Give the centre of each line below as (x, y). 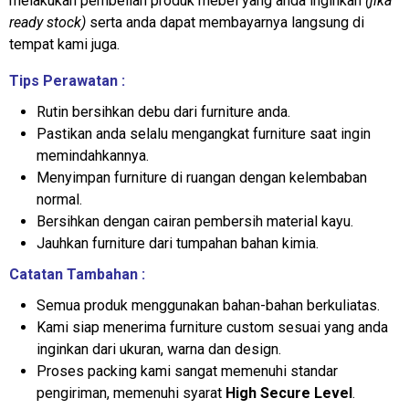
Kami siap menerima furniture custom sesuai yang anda (212, 327)
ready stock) (47, 22)
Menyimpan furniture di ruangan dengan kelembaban (202, 178)
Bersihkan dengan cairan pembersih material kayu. (195, 221)
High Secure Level (289, 393)
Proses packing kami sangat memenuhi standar (187, 371)
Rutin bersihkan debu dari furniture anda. (163, 112)
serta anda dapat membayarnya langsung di (225, 22)
